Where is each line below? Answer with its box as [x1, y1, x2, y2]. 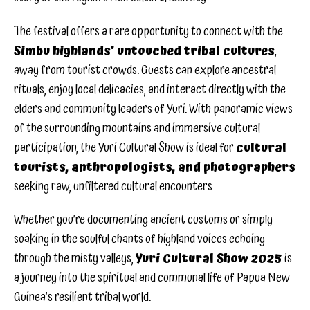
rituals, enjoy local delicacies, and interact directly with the [14, 79, 286, 100]
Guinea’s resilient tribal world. [14, 287, 151, 308]
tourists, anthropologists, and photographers [14, 156, 295, 177]
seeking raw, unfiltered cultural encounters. [14, 176, 215, 197]
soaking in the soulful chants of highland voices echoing [14, 229, 265, 250]
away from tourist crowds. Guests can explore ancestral [14, 60, 276, 80]
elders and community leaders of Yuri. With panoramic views [14, 98, 293, 119]
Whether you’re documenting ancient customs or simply [14, 210, 273, 230]
